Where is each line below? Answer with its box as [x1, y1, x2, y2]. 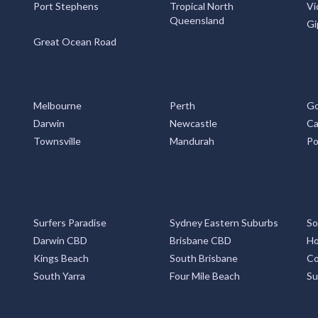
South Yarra [33, 270, 85, 282]
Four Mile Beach [170, 270, 240, 282]
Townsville [33, 135, 81, 147]
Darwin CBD [33, 234, 87, 246]
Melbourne [33, 99, 82, 111]
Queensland [170, 14, 224, 26]
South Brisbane [170, 252, 238, 264]
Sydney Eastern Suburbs [170, 216, 278, 229]
